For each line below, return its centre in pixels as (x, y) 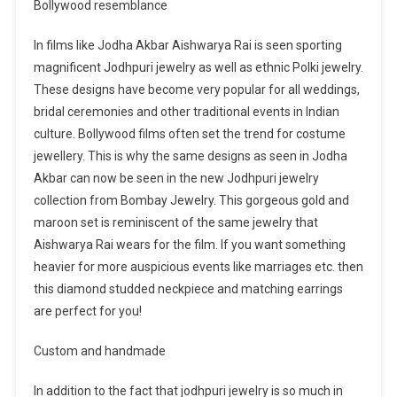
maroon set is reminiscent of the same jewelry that (175, 223)
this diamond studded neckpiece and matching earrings (188, 289)
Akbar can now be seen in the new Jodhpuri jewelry (176, 179)
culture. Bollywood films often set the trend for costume (189, 134)
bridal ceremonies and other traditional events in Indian (186, 112)
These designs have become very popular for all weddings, (196, 90)
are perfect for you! (87, 311)
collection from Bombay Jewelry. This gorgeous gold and (191, 201)
